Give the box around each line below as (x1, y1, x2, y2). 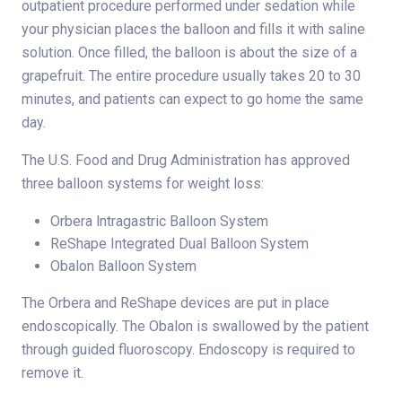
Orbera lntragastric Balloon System (50, 212, 268, 230)
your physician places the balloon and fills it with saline (22, 20, 365, 38)
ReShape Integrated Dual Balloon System (50, 234, 309, 252)
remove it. (22, 363, 83, 381)
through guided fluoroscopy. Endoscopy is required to (22, 340, 355, 358)
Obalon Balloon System (50, 257, 197, 275)
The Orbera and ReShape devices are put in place (22, 293, 329, 311)
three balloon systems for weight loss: (22, 174, 264, 192)
